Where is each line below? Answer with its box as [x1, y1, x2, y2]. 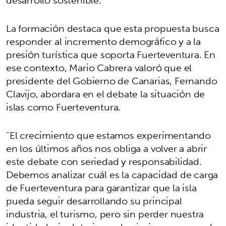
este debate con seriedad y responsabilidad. [6, 152, 202, 170]
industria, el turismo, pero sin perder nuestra [6, 205, 204, 222]
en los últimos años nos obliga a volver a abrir [6, 139, 207, 157]
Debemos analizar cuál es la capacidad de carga [6, 165, 218, 183]
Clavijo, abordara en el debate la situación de [6, 85, 205, 102]
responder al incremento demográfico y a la [6, 32, 201, 50]
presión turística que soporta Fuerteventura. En [6, 45, 216, 63]
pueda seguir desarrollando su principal [6, 192, 182, 209]
